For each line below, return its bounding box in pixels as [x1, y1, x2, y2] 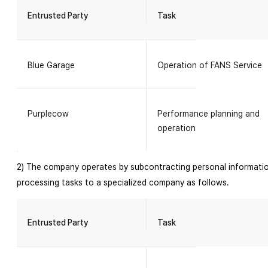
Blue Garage [28, 60, 75, 70]
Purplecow [28, 109, 69, 118]
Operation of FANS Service [157, 60, 262, 70]
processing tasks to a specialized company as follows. [17, 178, 229, 187]
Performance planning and [157, 109, 260, 118]
